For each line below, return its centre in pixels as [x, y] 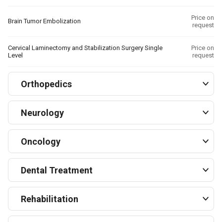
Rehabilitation [50, 199]
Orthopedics [46, 84]
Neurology [42, 112]
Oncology [41, 141]
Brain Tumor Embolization [44, 21]
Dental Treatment [57, 170]
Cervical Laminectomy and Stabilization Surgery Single [85, 48]
